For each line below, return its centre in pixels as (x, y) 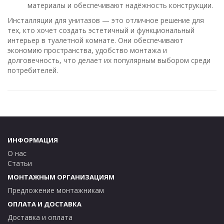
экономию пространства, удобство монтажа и (87, 50)
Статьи (20, 163)
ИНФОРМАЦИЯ (33, 140)
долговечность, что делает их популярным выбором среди (109, 60)
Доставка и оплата (40, 217)
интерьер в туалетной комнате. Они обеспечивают (95, 40)
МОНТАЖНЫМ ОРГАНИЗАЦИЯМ (61, 177)
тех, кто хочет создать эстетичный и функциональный (101, 30)
